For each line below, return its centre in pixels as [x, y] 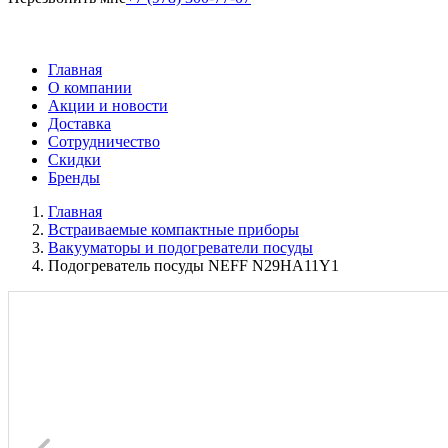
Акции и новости [108, 105]
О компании [90, 87]
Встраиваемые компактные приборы [173, 229]
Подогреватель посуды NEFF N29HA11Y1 [193, 265]
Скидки [74, 159]
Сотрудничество [104, 141]
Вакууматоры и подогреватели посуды [180, 247]
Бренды [74, 177]
